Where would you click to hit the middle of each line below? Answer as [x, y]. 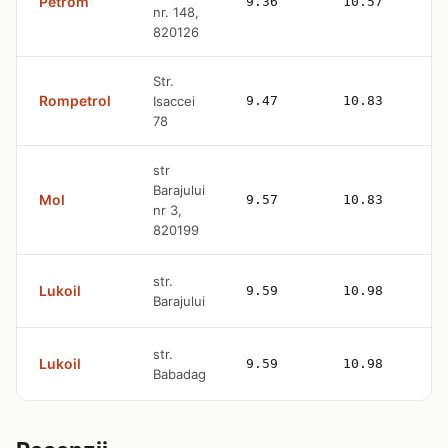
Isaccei [174, 101]
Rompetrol [75, 100]
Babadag [179, 374]
